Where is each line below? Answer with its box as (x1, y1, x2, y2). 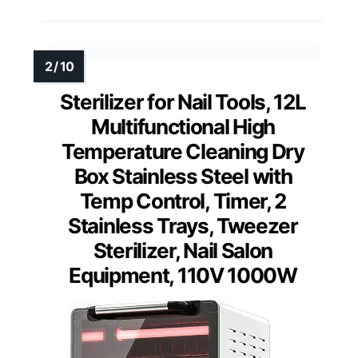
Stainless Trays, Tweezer (68, 213, 298, 238)
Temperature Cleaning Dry (62, 138, 304, 164)
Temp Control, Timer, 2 (79, 188, 287, 213)
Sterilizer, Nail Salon (93, 237, 273, 263)
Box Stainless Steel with (74, 163, 292, 189)
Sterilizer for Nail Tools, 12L (60, 89, 306, 114)
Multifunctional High (91, 113, 275, 139)
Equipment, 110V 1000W (69, 262, 297, 288)
